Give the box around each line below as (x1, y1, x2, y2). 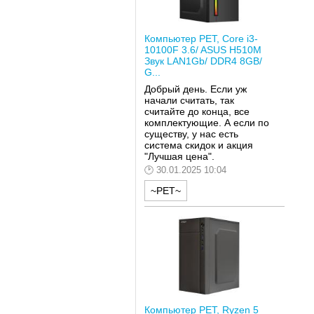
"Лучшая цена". (144, 150, 214, 162)
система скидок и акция (144, 139, 253, 151)
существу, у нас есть (144, 128, 238, 139)
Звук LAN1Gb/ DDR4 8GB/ (144, 55, 262, 67)
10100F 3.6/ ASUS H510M (144, 44, 261, 56)
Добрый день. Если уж (144, 83, 247, 95)
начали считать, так (144, 94, 234, 106)
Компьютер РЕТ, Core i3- (144, 33, 258, 45)
